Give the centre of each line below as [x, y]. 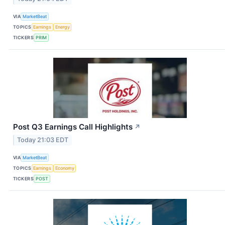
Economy [65, 168]
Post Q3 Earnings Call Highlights [73, 127]
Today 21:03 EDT [43, 140]
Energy [62, 27]
